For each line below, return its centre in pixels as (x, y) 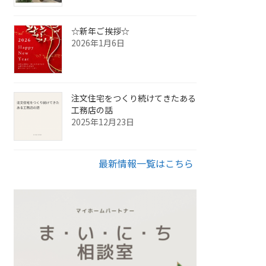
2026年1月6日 (98, 43)
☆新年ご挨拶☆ (101, 31)
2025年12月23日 (103, 122)
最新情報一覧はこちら (146, 164)
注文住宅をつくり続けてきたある (134, 98)
